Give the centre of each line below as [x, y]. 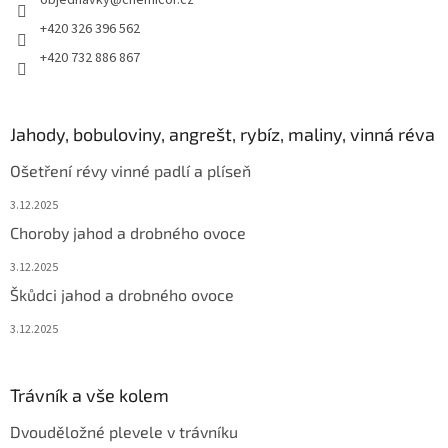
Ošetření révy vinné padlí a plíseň [130, 171]
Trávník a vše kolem [89, 395]
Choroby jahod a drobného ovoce [128, 233]
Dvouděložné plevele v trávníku [124, 432]
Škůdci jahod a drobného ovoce [122, 295]
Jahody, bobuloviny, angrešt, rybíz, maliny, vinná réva [222, 134]
